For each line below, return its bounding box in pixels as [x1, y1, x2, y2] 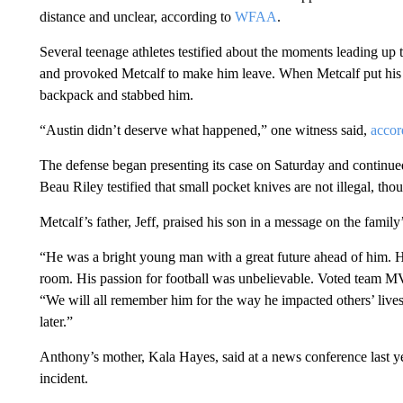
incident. [39, 371, 88, 386]
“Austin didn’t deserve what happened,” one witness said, [39, 122, 371, 138]
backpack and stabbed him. [39, 87, 193, 103]
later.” [39, 314, 73, 329]
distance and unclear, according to [39, 9, 235, 24]
